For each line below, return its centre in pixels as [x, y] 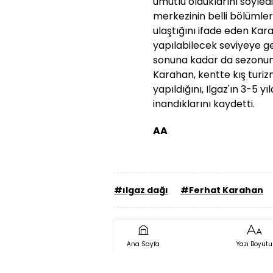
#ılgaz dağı [141, 190]
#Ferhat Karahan [222, 190]
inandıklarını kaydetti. [204, 104]
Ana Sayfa [143, 244]
